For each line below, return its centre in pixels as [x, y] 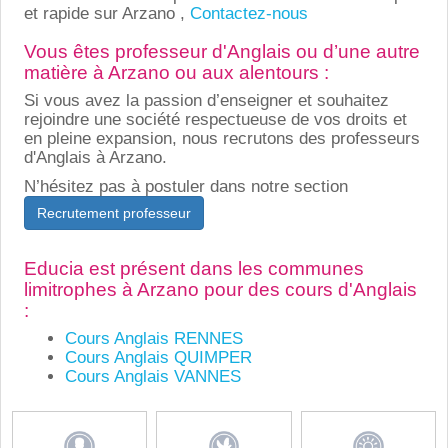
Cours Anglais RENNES [153, 338]
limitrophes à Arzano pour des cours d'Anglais [220, 289]
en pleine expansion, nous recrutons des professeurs [221, 138]
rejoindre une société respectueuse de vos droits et [215, 119]
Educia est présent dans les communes [193, 268]
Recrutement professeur [113, 212]
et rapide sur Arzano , [106, 13]
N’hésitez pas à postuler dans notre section [185, 186]
